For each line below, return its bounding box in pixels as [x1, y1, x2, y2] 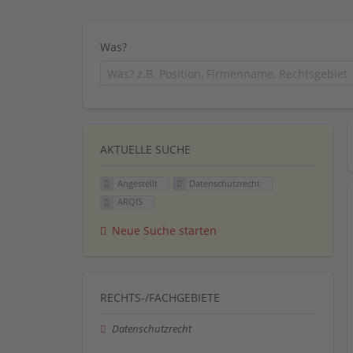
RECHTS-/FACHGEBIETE [100, 290, 220, 306]
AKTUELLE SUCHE [100, 141, 191, 157]
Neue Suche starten [112, 223, 217, 239]
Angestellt [117, 176, 158, 189]
